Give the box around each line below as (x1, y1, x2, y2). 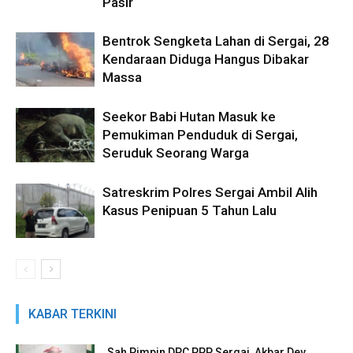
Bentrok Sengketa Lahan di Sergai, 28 (102, 32, 329, 49)
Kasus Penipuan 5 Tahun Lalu (102, 202, 277, 218)
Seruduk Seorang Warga (102, 144, 249, 161)
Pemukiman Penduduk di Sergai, (102, 126, 298, 143)
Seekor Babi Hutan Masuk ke (102, 108, 276, 124)
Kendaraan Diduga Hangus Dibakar (102, 50, 309, 67)
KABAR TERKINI (28, 306, 117, 321)
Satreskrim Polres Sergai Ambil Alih (102, 184, 318, 200)
